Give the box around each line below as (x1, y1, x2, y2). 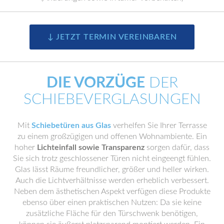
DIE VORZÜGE (46, 75, 145, 90)
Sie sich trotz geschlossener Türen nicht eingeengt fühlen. (13, 154, 211, 163)
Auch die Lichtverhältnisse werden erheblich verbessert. (15, 176, 209, 185)
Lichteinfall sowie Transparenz (37, 143, 144, 152)
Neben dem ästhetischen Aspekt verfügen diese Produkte (13, 187, 210, 196)
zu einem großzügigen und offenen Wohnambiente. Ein (17, 132, 207, 141)
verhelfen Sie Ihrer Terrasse (110, 121, 207, 130)
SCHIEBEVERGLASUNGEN (23, 91, 201, 107)
